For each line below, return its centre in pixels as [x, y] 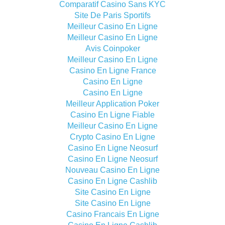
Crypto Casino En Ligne [113, 137]
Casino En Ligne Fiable [113, 115]
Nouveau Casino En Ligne [113, 170]
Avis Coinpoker [113, 48]
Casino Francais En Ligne [113, 214]
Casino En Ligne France [113, 71]
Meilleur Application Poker [113, 104]
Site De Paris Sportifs [113, 15]
